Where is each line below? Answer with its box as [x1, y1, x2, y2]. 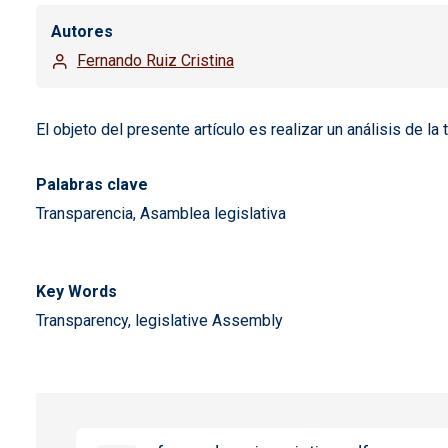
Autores [51, 22, 113, 41]
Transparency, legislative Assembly [36, 311, 283, 330]
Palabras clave [36, 175, 148, 194]
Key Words [36, 282, 117, 301]
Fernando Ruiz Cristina [77, 51, 234, 70]
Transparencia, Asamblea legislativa [36, 204, 286, 223]
